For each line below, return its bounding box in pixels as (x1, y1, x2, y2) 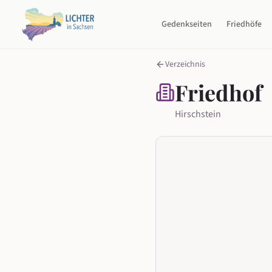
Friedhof (175, 78, 262, 107)
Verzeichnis (165, 58, 205, 70)
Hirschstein (175, 107, 221, 121)
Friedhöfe (226, 18, 262, 30)
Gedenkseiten (161, 18, 212, 30)
